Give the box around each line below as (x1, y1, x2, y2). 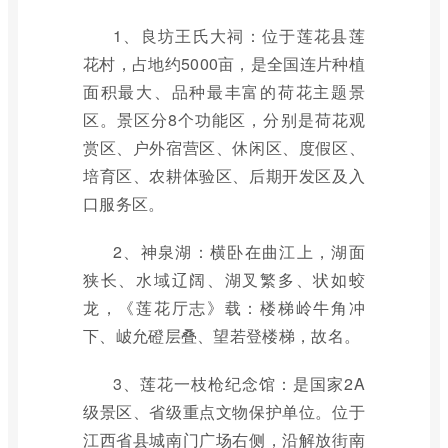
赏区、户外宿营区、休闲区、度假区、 (83, 136, 365, 159)
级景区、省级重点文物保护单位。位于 (83, 400, 365, 423)
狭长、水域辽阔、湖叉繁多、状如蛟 (83, 268, 365, 291)
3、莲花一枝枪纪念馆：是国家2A (113, 372, 365, 395)
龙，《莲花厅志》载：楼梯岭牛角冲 (83, 296, 365, 319)
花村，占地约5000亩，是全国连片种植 (83, 52, 365, 75)
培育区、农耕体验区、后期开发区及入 (83, 164, 365, 187)
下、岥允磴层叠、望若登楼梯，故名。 (83, 324, 361, 347)
